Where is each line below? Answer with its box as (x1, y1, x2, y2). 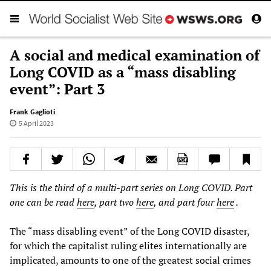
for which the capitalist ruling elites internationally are (10, 238, 247, 252)
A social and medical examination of (10, 45, 260, 65)
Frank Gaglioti (10, 106, 55, 116)
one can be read (10, 195, 77, 209)
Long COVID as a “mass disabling (10, 62, 236, 82)
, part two (94, 195, 136, 209)
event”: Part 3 (10, 79, 105, 99)
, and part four (154, 195, 217, 209)
